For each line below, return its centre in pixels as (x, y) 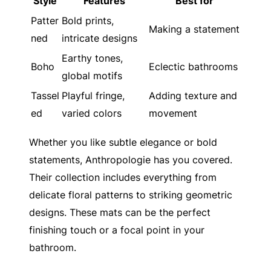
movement (173, 113)
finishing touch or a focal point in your (117, 230)
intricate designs (100, 38)
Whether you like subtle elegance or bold (123, 142)
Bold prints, (88, 20)
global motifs (92, 75)
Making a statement (194, 29)
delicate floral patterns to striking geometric (131, 194)
